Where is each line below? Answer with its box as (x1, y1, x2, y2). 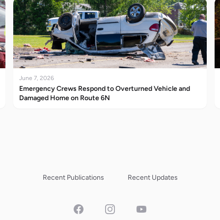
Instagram (104, 203, 138, 213)
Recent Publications (42, 173, 104, 182)
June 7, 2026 (19, 74, 54, 82)
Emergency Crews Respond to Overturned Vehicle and (19, 84, 190, 93)
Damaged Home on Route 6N (19, 93, 110, 102)
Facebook (72, 203, 107, 213)
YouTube (135, 203, 165, 213)
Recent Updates (127, 173, 178, 182)
